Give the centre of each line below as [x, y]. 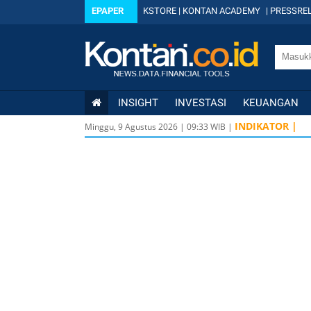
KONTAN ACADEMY [221, 11]
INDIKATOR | [266, 126]
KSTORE [160, 11]
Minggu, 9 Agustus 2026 [131, 127]
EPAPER [108, 11]
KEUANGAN [271, 103]
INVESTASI [201, 103]
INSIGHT [138, 103]
